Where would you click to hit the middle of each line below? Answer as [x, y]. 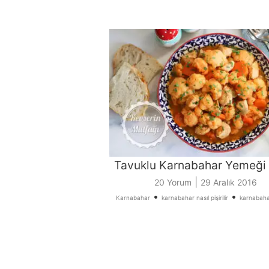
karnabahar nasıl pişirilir [195, 198]
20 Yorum [173, 183]
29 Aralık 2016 [228, 183]
